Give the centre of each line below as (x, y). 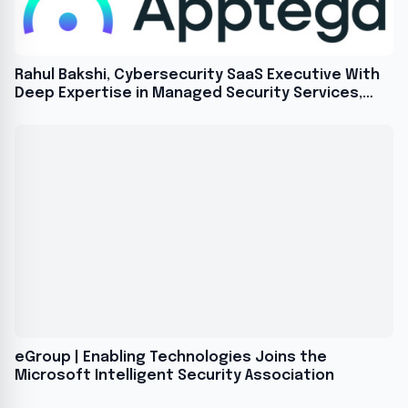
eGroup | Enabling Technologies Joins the (171, 358)
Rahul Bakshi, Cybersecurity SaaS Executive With (197, 76)
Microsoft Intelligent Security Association (174, 376)
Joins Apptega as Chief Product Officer (164, 112)
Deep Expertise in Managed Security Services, (189, 94)
